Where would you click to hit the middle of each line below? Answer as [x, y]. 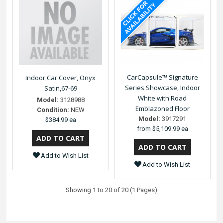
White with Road [163, 98]
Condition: [53, 110]
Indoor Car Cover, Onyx [61, 78]
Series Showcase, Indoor [162, 87]
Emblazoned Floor [162, 108]
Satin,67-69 [60, 88]
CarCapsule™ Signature [162, 77]
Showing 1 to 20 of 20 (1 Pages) [111, 190]
